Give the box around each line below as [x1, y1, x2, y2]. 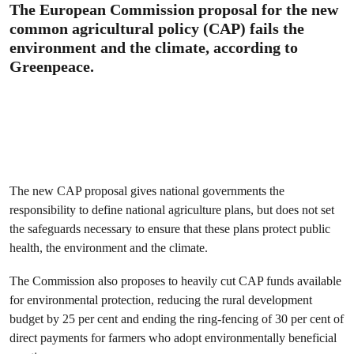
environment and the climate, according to [9, 39, 298, 56]
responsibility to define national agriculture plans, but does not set [9, 202, 334, 217]
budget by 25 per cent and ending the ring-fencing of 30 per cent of [9, 311, 344, 326]
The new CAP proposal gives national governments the [9, 183, 284, 198]
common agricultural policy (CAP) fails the [9, 20, 304, 37]
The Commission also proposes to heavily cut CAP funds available [9, 273, 341, 288]
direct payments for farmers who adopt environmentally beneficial [9, 330, 337, 345]
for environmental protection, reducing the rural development [9, 292, 312, 307]
